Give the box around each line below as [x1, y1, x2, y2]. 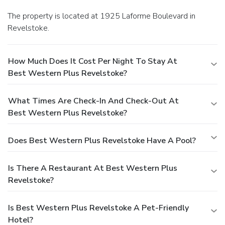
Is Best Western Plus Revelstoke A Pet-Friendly [8, 202, 189, 213]
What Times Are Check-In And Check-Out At [8, 95, 179, 106]
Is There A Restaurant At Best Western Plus [8, 162, 177, 174]
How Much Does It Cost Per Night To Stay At [8, 55, 177, 67]
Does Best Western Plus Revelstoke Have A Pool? [8, 135, 196, 146]
